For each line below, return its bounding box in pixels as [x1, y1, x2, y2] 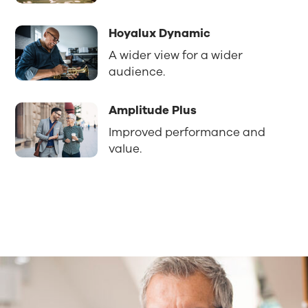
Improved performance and [109, 124, 266, 140]
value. [109, 140, 142, 157]
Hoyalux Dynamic [109, 25, 211, 41]
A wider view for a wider [109, 47, 243, 63]
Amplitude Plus [109, 102, 197, 118]
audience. [109, 63, 166, 80]
